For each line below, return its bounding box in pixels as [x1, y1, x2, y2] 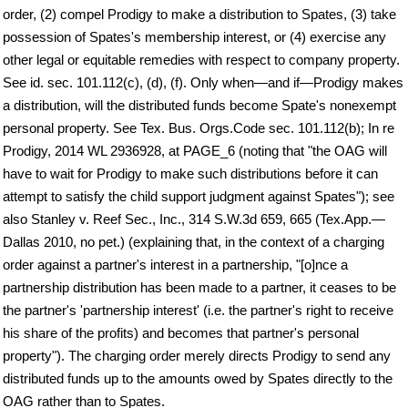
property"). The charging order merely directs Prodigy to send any [3, 348, 391, 364]
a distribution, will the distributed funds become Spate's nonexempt [3, 97, 396, 114]
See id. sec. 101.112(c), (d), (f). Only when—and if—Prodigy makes [3, 75, 403, 91]
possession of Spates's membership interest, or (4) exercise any [3, 29, 386, 46]
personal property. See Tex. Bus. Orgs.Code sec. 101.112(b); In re [3, 120, 394, 137]
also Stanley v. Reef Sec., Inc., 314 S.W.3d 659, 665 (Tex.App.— [3, 211, 385, 228]
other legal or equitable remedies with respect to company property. [3, 52, 400, 68]
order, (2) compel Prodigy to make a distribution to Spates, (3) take [3, 6, 396, 23]
